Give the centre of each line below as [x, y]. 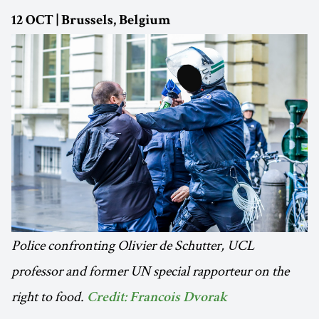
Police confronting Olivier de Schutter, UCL [133, 245]
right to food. [48, 297]
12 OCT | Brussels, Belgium [91, 22]
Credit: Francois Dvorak [157, 299]
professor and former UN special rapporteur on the [150, 271]
